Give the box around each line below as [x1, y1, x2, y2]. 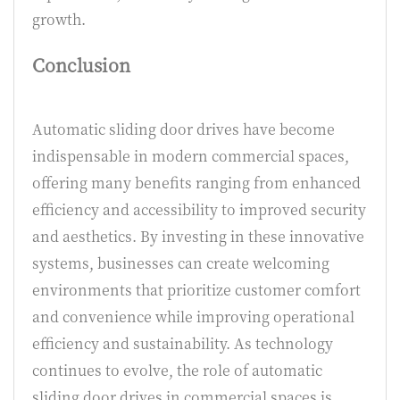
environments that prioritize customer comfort [32, 279, 361, 300]
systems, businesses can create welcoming [32, 253, 329, 273]
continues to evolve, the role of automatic [32, 360, 322, 380]
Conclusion [32, 52, 130, 78]
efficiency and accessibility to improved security [32, 199, 366, 220]
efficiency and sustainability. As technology [32, 333, 333, 354]
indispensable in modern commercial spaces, [32, 146, 349, 166]
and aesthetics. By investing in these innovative [32, 226, 364, 246]
